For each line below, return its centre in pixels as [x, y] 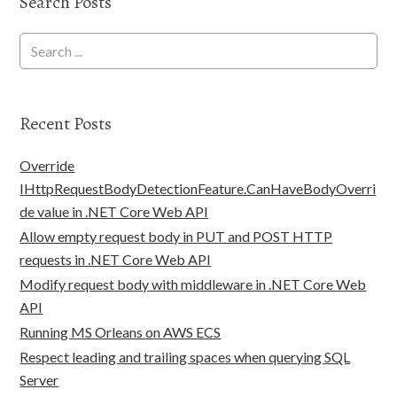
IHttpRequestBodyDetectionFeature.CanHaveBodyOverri [198, 188]
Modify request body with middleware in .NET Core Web [193, 284]
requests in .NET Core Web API [116, 259]
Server [39, 380]
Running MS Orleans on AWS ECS [121, 332]
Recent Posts [66, 124]
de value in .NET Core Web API [114, 211]
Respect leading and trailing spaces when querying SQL [185, 357]
